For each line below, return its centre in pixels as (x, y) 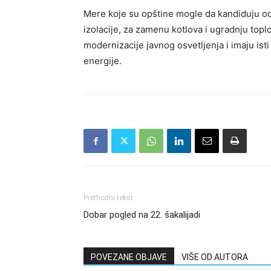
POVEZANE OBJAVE (129, 257)
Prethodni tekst (108, 198)
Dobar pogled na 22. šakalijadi (142, 215)
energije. (103, 61)
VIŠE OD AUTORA (215, 257)
